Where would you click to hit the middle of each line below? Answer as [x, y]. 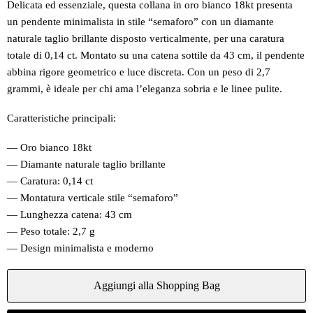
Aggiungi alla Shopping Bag [156, 286]
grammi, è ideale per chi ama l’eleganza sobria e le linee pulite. [145, 89]
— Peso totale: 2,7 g [51, 232]
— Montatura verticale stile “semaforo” [93, 198]
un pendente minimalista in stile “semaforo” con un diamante [140, 22]
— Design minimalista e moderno [80, 248]
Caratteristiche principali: [61, 118]
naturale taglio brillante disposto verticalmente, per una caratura [146, 39]
